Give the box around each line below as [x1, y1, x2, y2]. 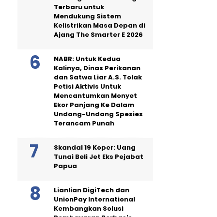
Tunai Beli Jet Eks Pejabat [54, 152, 143, 161]
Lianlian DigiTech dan [54, 185, 129, 195]
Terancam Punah [54, 118, 114, 128]
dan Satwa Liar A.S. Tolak [54, 72, 142, 82]
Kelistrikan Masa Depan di [54, 20, 145, 30]
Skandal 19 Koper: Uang [54, 142, 136, 152]
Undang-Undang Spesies [54, 109, 143, 119]
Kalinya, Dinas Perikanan [54, 63, 140, 73]
